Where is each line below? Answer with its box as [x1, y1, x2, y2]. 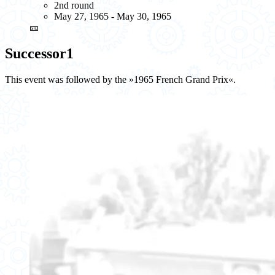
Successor [5, 45, 66, 62]
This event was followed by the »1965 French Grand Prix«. [5, 74, 236, 85]
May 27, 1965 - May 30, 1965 [54, 11, 171, 22]
